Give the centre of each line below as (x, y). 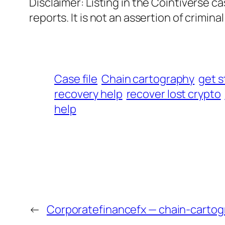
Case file (76, 79)
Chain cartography (148, 79)
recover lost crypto (174, 94)
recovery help (88, 94)
